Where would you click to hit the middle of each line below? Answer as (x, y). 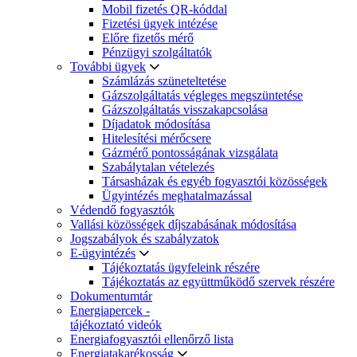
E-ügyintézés (103, 253)
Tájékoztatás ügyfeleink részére (181, 267)
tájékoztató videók (116, 324)
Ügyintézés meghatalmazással (177, 195)
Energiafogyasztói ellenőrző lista (152, 339)
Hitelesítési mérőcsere (157, 138)
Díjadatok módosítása (156, 124)
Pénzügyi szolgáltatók (157, 52)
